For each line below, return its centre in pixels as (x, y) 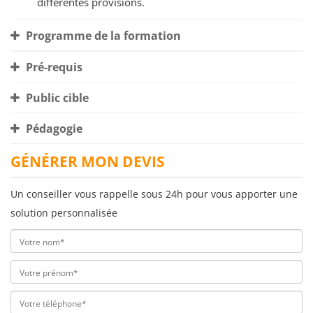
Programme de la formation (102, 36)
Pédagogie (53, 129)
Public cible (56, 98)
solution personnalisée (64, 213)
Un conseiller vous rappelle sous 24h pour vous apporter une (154, 194)
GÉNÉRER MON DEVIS (88, 162)
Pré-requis (53, 67)
